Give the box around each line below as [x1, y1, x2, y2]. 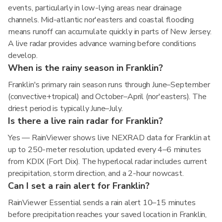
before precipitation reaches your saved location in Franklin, [8, 209, 207, 220]
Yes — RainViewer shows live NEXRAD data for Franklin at [8, 132, 211, 143]
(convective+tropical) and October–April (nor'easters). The [8, 91, 207, 102]
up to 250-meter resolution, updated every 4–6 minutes [8, 144, 201, 155]
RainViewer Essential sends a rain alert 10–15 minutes [8, 197, 196, 208]
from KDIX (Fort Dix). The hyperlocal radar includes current [8, 156, 207, 167]
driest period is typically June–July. [8, 103, 123, 114]
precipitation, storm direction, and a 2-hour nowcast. [8, 168, 184, 179]
